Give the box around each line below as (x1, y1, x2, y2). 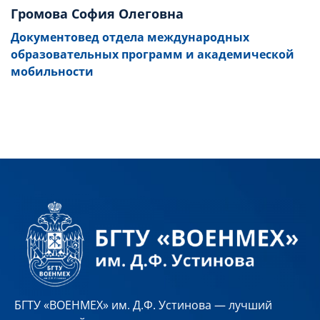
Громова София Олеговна (11, 4, 184, 22)
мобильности (11, 63, 94, 79)
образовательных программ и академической (11, 46, 294, 62)
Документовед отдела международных (11, 29, 249, 45)
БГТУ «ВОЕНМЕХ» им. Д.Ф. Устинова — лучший (14, 296, 272, 313)
